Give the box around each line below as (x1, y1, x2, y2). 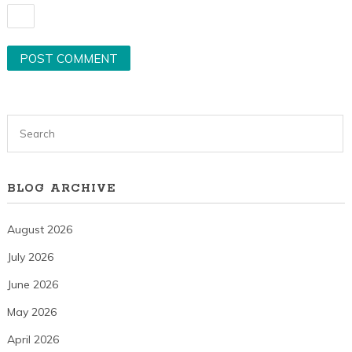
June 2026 (6, 277, 58, 291)
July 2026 (6, 249, 53, 264)
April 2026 (6, 332, 59, 346)
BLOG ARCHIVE (6, 181, 116, 196)
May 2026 (6, 304, 57, 319)
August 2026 (6, 222, 72, 236)
